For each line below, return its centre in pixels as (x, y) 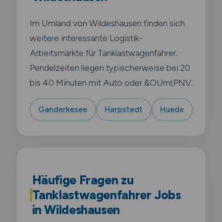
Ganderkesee (63, 110)
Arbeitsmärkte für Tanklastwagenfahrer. (103, 53)
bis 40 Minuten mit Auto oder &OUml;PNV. (111, 82)
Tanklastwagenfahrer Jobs (106, 195)
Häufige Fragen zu (83, 180)
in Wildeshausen (76, 210)
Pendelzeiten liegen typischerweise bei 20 (110, 67)
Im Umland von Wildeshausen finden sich (107, 23)
